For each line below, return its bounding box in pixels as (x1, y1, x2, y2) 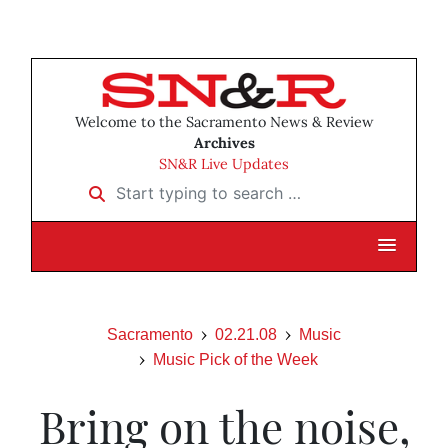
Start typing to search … (76, 176, 261, 197)
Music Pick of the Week (152, 351, 318, 369)
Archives (193, 134, 255, 153)
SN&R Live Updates (159, 155, 289, 174)
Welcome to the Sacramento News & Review (74, 113, 374, 132)
